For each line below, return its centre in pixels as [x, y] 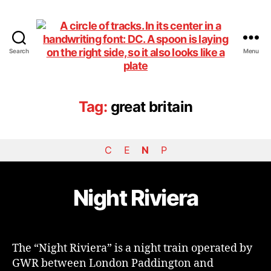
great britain [152, 107]
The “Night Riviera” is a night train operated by [132, 248]
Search [19, 51]
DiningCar [159, 61]
